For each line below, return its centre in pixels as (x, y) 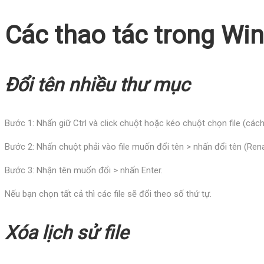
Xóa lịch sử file (67, 232)
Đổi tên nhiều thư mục (97, 85)
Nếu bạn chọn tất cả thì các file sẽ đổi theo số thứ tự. (108, 194)
